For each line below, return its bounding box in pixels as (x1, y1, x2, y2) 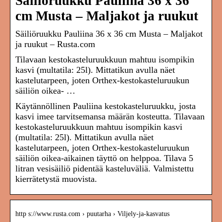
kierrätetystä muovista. (15, 174, 97, 184)
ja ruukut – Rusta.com (15, 39, 95, 50)
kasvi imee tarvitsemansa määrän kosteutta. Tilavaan (15, 111, 205, 122)
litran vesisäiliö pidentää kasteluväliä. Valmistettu (15, 164, 194, 174)
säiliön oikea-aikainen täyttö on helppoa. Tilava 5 (15, 153, 193, 164)
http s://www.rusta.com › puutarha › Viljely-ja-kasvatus (15, 210, 169, 218)
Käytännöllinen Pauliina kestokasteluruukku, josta (15, 101, 196, 111)
